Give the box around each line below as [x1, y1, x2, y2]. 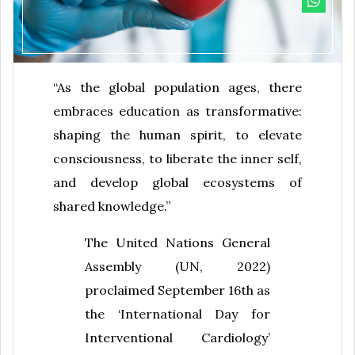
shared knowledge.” [53, 198, 170, 215]
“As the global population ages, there [53, 79, 302, 96]
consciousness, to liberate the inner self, [53, 151, 302, 167]
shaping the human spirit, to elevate [53, 127, 302, 143]
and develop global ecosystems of [53, 174, 302, 191]
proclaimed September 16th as [85, 282, 270, 299]
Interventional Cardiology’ [85, 330, 270, 346]
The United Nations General [85, 235, 270, 251]
